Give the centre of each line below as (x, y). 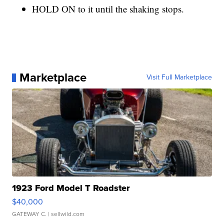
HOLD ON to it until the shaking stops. (108, 9)
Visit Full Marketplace (179, 77)
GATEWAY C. (29, 214)
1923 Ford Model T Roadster (71, 188)
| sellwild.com (66, 214)
